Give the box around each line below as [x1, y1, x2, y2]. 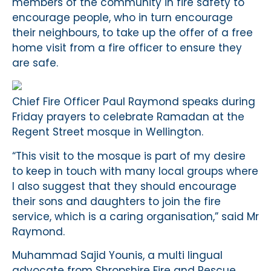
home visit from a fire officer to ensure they [12, 40, 242, 55]
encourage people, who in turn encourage [12, 10, 233, 25]
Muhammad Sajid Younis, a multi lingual [12, 248, 223, 263]
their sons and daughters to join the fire [12, 194, 221, 209]
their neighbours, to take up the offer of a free [12, 25, 253, 40]
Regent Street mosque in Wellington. [12, 125, 203, 140]
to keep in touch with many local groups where [12, 163, 258, 178]
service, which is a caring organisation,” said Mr [12, 209, 259, 224]
